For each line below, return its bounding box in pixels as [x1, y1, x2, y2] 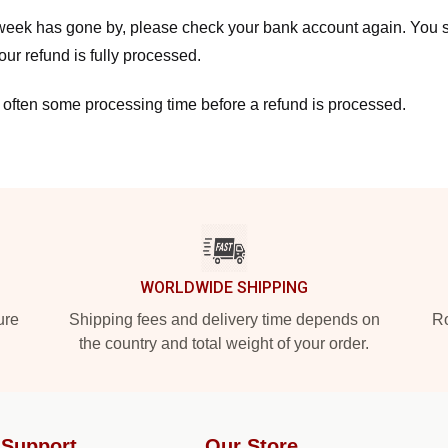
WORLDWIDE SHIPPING [140, 278, 308, 298]
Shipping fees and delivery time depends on [68, 311, 380, 329]
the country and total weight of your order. [79, 335, 369, 353]
